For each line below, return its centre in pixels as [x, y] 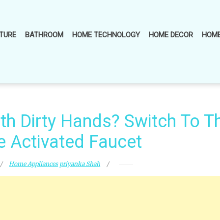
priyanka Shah [80, 164]
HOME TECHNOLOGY [106, 35]
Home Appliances [34, 164]
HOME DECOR [171, 35]
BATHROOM [44, 35]
